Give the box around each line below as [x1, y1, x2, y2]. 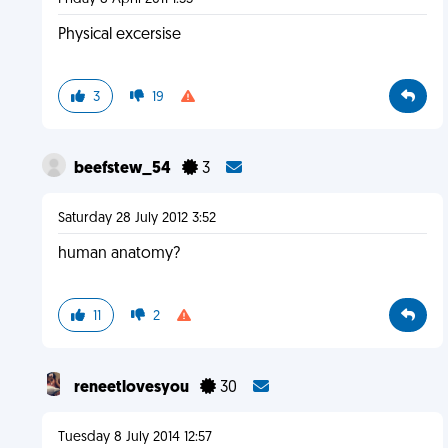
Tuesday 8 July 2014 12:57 [57, 430, 212, 445]
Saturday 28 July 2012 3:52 [57, 211, 216, 226]
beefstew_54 [73, 161, 174, 177]
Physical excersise [57, 27, 181, 43]
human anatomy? [57, 246, 180, 262]
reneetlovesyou [73, 380, 192, 396]
